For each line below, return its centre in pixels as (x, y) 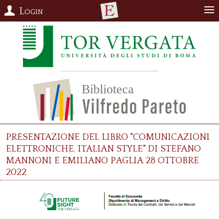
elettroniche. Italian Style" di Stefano (103, 147)
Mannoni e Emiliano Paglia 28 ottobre (102, 159)
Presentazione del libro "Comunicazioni (108, 136)
